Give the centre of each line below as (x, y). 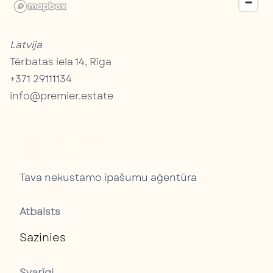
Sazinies (43, 238)
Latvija (26, 45)
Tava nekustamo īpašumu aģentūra (108, 178)
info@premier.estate (62, 96)
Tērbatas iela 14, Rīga (61, 62)
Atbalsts (40, 212)
